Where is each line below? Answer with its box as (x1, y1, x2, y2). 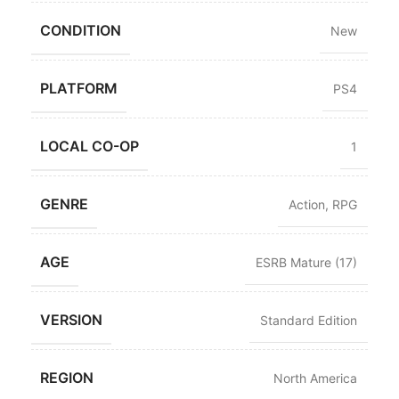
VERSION (40, 311, 102, 330)
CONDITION (40, 21, 121, 40)
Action (289, 197, 325, 213)
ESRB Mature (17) (256, 255, 357, 271)
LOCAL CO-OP (40, 137, 139, 156)
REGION (40, 369, 94, 387)
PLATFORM (40, 79, 118, 98)
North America (273, 370, 357, 387)
